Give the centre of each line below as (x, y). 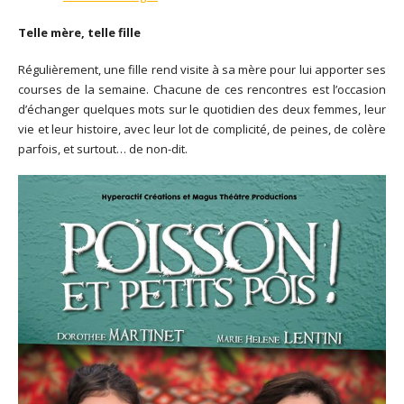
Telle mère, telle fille (79, 32)
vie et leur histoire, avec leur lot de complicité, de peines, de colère (202, 129)
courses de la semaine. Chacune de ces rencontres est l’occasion (202, 89)
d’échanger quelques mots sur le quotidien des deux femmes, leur (202, 109)
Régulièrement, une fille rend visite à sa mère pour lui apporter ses (202, 69)
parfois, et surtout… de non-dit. (103, 148)
